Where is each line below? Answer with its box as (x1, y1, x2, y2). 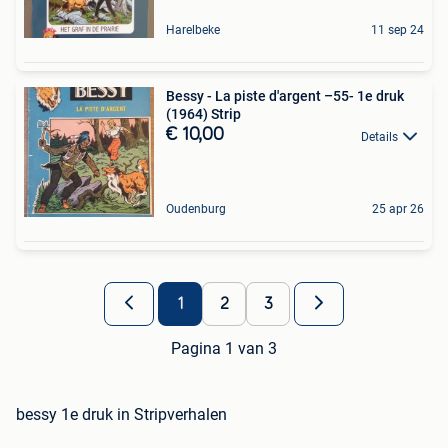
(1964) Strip (166, 106, 241, 123)
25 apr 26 (372, 202, 424, 217)
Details (361, 129, 398, 144)
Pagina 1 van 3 (171, 339, 277, 359)
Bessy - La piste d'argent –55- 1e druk (166, 88, 404, 105)
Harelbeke (166, 23, 220, 38)
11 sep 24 (371, 23, 424, 38)
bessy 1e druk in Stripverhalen (16, 405, 227, 425)
